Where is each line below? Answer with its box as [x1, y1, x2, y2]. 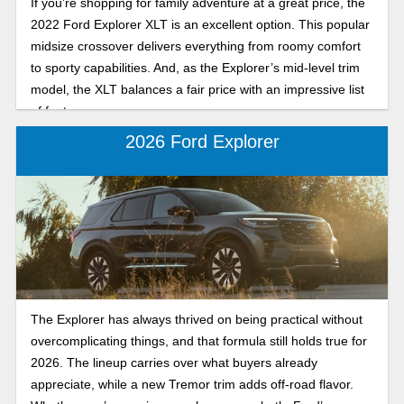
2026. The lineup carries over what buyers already [30, 354, 317, 370]
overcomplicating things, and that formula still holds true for [30, 333, 367, 348]
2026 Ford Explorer [124, 132, 280, 152]
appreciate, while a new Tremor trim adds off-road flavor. [30, 376, 353, 391]
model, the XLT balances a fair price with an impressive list [30, 81, 364, 96]
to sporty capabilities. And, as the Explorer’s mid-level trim [30, 60, 360, 75]
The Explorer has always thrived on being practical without [30, 311, 363, 326]
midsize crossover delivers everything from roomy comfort [30, 38, 361, 53]
